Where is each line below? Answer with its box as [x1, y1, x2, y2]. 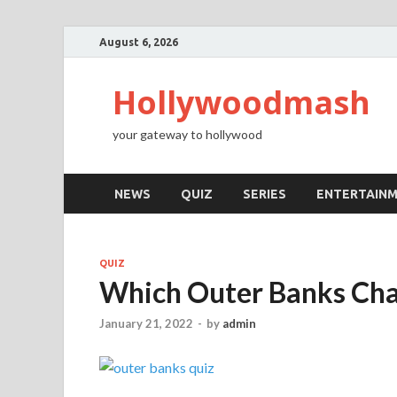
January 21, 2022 [99, 316, 193, 331]
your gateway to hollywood [113, 127, 262, 142]
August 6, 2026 [99, 35, 178, 48]
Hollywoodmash [113, 81, 370, 124]
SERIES [243, 186, 286, 201]
